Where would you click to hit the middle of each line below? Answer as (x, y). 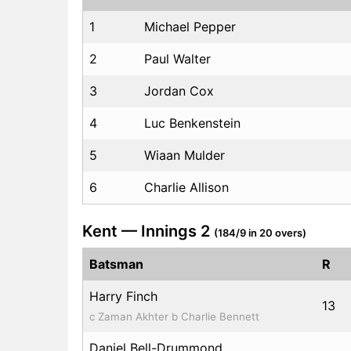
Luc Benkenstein (192, 123)
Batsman (116, 264)
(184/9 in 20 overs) (260, 232)
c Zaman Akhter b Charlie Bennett (174, 316)
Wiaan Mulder (185, 155)
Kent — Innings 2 (148, 231)
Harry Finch (123, 296)
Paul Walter (177, 58)
